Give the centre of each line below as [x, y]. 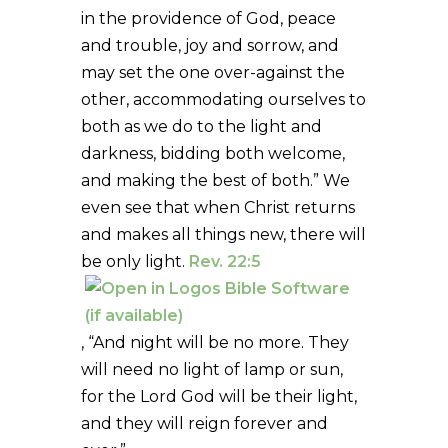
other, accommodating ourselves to [223, 99]
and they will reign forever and [204, 423]
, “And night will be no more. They [214, 342]
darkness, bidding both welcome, [212, 153]
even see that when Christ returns [217, 207]
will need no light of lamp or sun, [211, 369]
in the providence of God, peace [208, 18]
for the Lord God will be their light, [218, 396]
